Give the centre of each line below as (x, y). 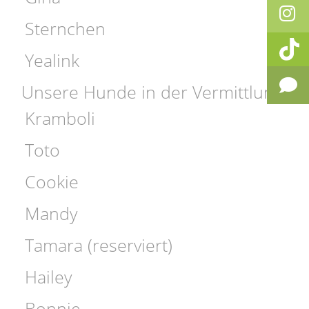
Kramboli (60, 118)
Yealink (52, 60)
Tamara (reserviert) (99, 245)
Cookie (52, 181)
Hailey (49, 276)
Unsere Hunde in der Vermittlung (152, 91)
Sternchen (66, 28)
